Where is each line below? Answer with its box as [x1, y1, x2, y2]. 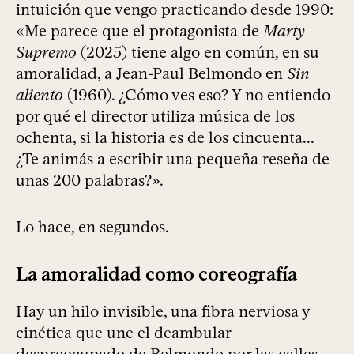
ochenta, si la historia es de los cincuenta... [16, 128, 314, 148]
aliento [16, 85, 63, 105]
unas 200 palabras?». [16, 171, 164, 190]
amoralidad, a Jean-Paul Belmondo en [16, 64, 287, 84]
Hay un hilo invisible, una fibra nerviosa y [16, 302, 310, 322]
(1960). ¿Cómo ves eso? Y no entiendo [63, 85, 330, 105]
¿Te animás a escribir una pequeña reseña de [16, 149, 330, 169]
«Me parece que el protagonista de [16, 21, 263, 41]
